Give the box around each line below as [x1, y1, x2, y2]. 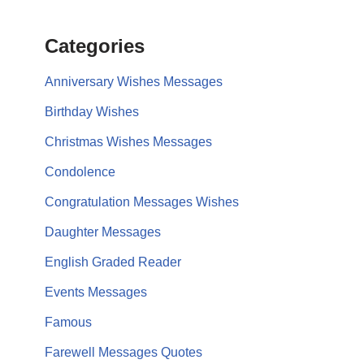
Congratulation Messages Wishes [45, 195, 239, 209]
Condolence [45, 165, 115, 179]
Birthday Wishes [45, 105, 139, 119]
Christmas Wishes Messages [45, 135, 212, 149]
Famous [45, 315, 92, 329]
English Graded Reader [45, 255, 181, 269]
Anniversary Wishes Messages [45, 75, 223, 89]
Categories [45, 35, 145, 57]
